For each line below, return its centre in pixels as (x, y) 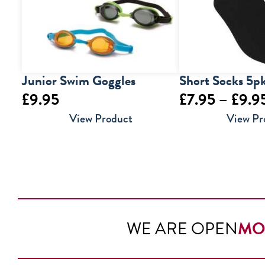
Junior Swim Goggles (79, 81)
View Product (101, 119)
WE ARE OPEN (182, 229)
